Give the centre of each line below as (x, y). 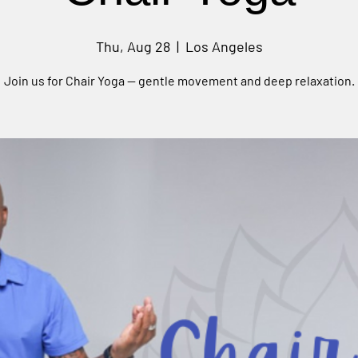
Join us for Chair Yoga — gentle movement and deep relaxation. (179, 80)
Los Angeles (224, 46)
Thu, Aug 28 (133, 46)
